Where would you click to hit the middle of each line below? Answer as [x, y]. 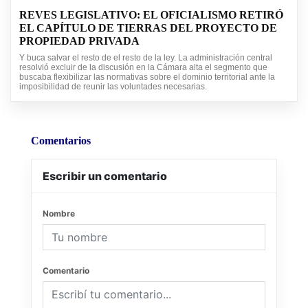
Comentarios [61, 141]
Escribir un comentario [105, 176]
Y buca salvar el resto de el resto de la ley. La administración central [146, 58]
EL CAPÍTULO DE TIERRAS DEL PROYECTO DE [148, 28]
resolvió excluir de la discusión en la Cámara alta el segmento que [143, 68]
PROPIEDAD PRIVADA [79, 41]
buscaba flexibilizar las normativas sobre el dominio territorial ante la [147, 77]
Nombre [59, 214]
